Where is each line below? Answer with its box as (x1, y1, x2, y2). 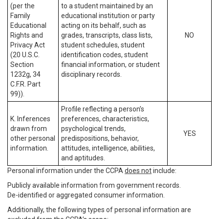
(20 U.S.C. (10, 51, 40, 59)
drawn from (10, 125, 47, 132)
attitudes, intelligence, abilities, (61, 144, 155, 152)
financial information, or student (61, 61, 160, 68)
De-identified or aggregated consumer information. (7, 191, 165, 199)
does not (125, 167, 152, 175)
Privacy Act (10, 41, 45, 49)
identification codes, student (61, 51, 148, 59)
